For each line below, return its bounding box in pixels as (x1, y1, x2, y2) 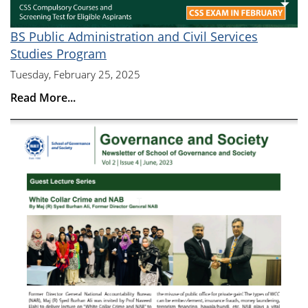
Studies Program (10, 45, 107, 62)
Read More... (10, 89, 76, 105)
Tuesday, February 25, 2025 (10, 67, 140, 81)
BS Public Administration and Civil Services (10, 27, 258, 45)
